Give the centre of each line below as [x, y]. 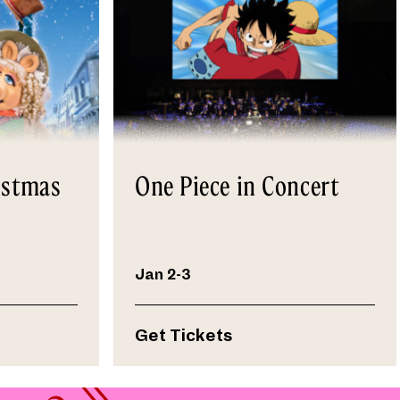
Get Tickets [184, 336]
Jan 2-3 [163, 275]
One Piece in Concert [237, 186]
